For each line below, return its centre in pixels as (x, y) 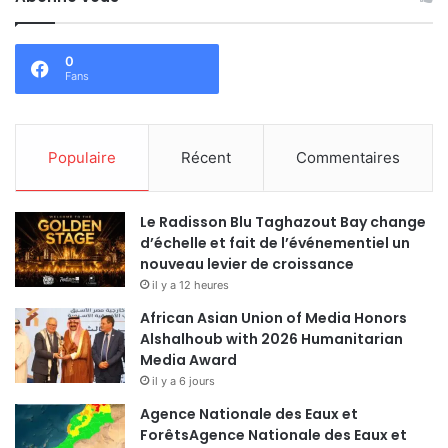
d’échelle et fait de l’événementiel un (275, 242)
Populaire (82, 157)
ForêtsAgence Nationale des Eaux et (273, 434)
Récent (206, 157)
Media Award (188, 359)
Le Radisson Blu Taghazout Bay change (283, 221)
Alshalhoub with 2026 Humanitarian (271, 338)
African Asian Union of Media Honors (273, 317)
